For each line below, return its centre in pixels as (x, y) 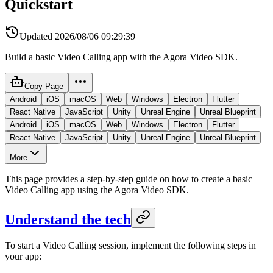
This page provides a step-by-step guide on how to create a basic (129, 179)
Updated (36, 36)
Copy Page (44, 86)
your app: (23, 256)
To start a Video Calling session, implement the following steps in (130, 245)
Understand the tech (68, 219)
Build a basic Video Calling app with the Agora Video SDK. (121, 57)
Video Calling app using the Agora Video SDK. (97, 190)
